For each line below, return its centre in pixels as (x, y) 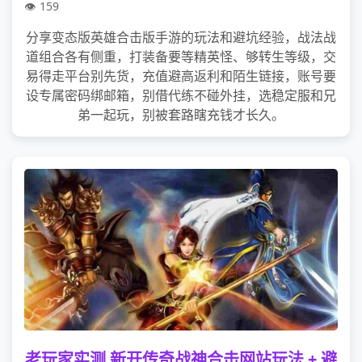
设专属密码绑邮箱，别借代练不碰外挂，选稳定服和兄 (181, 95)
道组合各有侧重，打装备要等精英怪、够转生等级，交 (181, 57)
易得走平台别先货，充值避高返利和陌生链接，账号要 (181, 76)
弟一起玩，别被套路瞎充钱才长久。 (181, 115)
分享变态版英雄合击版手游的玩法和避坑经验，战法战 (181, 37)
